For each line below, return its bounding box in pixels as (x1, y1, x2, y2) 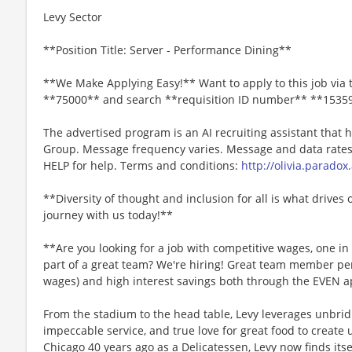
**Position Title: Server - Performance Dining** (43, 42, 291, 57)
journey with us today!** (43, 207, 173, 222)
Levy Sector (43, 9, 102, 24)
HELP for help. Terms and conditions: (43, 157, 241, 173)
